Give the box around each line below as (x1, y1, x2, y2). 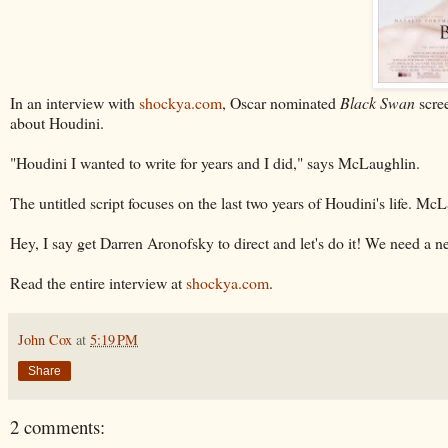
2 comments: (10, 413, 105, 439)
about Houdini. (10, 111, 104, 133)
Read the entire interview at (10, 271, 186, 293)
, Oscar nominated (222, 91, 340, 113)
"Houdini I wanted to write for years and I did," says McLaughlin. (10, 151, 420, 173)
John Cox (18, 329, 72, 349)
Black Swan (340, 91, 415, 113)
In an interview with (10, 91, 139, 113)
